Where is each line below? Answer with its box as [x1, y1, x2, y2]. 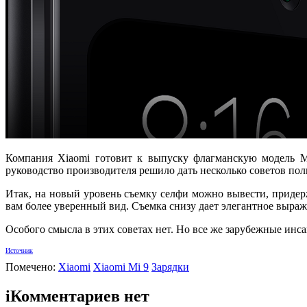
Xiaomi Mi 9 [93, 260, 149, 273]
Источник [5, 246, 33, 254]
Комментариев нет [10, 286, 149, 305]
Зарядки [151, 260, 189, 273]
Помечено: [5, 260, 58, 273]
